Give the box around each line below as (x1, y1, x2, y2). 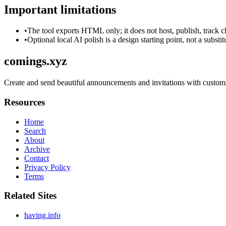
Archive (24, 144, 50, 153)
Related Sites (4, 190, 56, 201)
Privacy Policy (24, 162, 71, 172)
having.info (24, 211, 61, 220)
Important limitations (4, 3, 116, 16)
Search (24, 126, 46, 135)
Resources (4, 96, 45, 107)
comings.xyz (4, 54, 67, 68)
